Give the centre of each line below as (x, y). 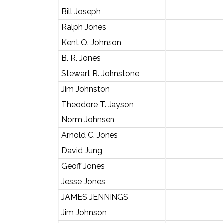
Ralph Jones (83, 27)
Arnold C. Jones (89, 135)
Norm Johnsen (88, 120)
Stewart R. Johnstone (100, 73)
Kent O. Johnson (91, 43)
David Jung (81, 151)
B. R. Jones (81, 58)
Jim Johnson (84, 212)
